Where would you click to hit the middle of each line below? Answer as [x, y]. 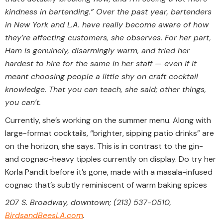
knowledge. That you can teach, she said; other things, [106, 90]
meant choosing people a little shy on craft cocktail [102, 77]
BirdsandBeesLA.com [44, 216]
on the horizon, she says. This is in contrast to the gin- [104, 146]
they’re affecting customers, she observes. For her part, [108, 38]
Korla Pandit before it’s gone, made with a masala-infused [109, 172]
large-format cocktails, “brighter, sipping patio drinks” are [110, 133]
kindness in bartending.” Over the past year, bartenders [108, 12]
